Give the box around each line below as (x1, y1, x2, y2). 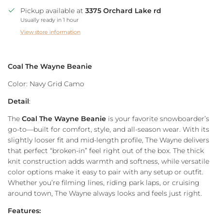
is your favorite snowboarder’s (106, 114, 209, 123)
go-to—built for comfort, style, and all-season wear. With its (8, 124, 209, 134)
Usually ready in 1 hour (20, 16, 78, 23)
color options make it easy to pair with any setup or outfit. (8, 167, 203, 176)
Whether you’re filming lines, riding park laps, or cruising (8, 178, 200, 187)
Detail (8, 96, 29, 106)
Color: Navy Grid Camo (8, 79, 84, 88)
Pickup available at (20, 6, 85, 15)
